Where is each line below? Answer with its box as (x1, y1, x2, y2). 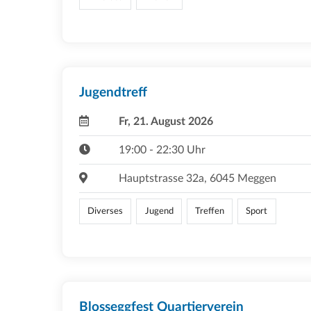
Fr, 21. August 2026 (118, 116, 213, 128)
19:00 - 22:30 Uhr (118, 144, 205, 156)
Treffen (194, 207, 224, 216)
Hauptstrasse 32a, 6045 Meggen (118, 173, 276, 185)
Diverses (87, 207, 124, 216)
